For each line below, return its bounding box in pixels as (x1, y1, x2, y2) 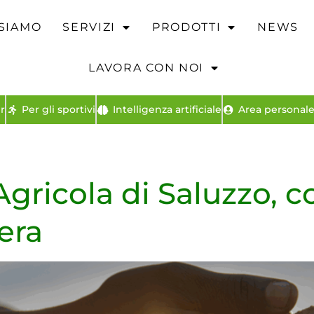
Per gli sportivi (22, 103, 95, 116)
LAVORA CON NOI (88, 61, 205, 74)
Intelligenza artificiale (112, 103, 221, 116)
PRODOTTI (151, 20, 221, 34)
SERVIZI (62, 20, 116, 34)
